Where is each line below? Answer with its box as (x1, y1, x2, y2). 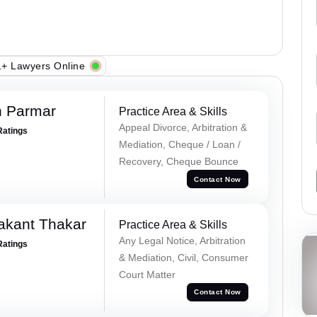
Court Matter (118, 268, 175, 280)
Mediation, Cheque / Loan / (118, 139, 241, 151)
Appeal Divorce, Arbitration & (118, 122, 247, 134)
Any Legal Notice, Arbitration (118, 234, 246, 246)
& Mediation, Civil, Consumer (118, 251, 248, 263)
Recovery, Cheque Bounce (118, 156, 238, 168)
